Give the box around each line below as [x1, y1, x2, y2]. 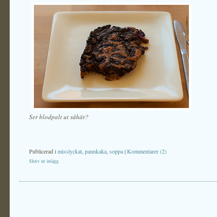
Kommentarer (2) [127, 147, 167, 155]
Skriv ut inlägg [29, 157, 59, 164]
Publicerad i [29, 147, 58, 155]
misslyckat [58, 147, 82, 155]
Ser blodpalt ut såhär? [29, 112, 89, 121]
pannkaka [85, 147, 107, 155]
